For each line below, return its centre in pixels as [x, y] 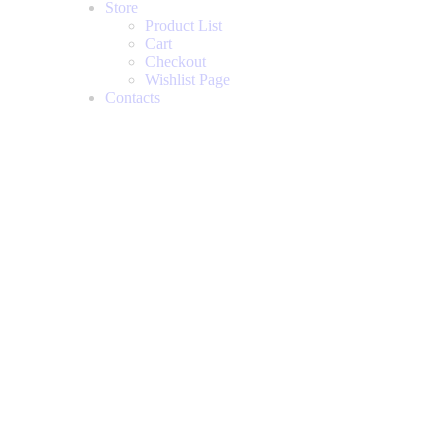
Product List [183, 25]
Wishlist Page [187, 79]
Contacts [132, 97]
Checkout [175, 61]
